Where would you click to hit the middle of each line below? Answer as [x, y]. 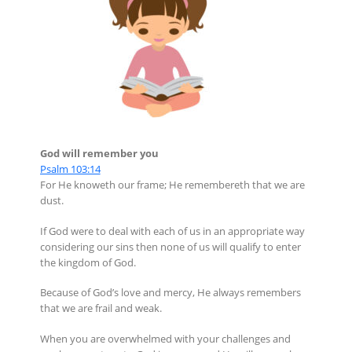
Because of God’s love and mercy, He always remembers [170, 293]
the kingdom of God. [88, 262]
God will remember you [99, 153]
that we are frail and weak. [101, 308]
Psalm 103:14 [70, 169]
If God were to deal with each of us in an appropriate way [172, 231]
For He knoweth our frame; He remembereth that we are [172, 184]
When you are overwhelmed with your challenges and [165, 338]
